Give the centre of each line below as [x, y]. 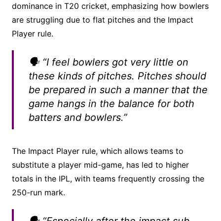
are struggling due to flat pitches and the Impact [102, 20]
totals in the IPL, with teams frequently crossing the [108, 179]
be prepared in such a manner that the [118, 90]
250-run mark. [38, 193]
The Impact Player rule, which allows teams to [97, 151]
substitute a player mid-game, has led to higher [100, 165]
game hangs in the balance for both [111, 104]
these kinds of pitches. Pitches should [117, 76]
